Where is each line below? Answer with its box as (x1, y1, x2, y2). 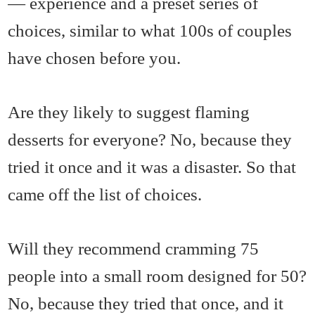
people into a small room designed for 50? (8, 265, 307, 285)
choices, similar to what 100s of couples (8, 20, 292, 40)
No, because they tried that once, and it (8, 292, 284, 313)
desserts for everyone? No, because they (8, 129, 292, 149)
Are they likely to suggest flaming (8, 101, 250, 122)
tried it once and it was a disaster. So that (8, 156, 297, 176)
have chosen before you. (8, 47, 181, 67)
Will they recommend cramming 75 (8, 238, 259, 258)
